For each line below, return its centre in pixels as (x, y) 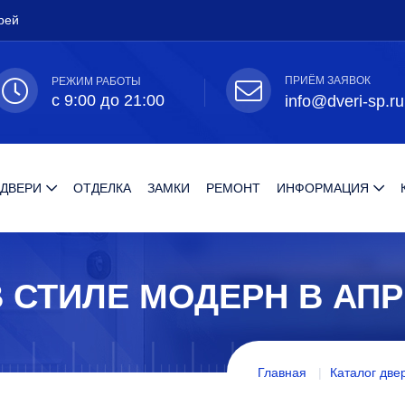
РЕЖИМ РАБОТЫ (97, 81)
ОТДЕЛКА (103, 188)
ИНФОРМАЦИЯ (323, 188)
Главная (282, 372)
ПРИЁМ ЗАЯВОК (327, 80)
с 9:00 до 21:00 (108, 100)
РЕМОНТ (234, 188)
